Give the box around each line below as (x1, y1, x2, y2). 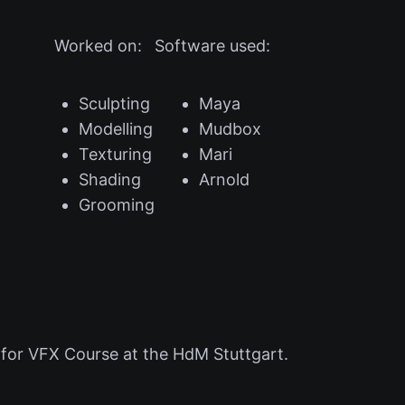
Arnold (199, 170, 250, 190)
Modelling (78, 119, 153, 139)
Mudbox (199, 119, 262, 139)
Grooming (78, 195, 155, 215)
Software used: (154, 36, 270, 56)
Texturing (78, 145, 152, 165)
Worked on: (54, 36, 143, 56)
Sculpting (78, 94, 150, 114)
